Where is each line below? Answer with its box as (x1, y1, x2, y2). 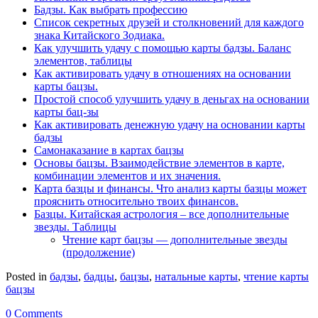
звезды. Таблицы (34, 221, 116, 234)
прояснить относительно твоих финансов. (34, 195, 238, 208)
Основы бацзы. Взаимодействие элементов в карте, (34, 157, 285, 170)
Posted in (6, 270, 50, 283)
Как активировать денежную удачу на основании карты (34, 119, 305, 131)
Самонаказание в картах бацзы (34, 144, 184, 157)
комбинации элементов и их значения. (34, 170, 221, 182)
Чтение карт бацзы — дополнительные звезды (62, 234, 287, 246)
